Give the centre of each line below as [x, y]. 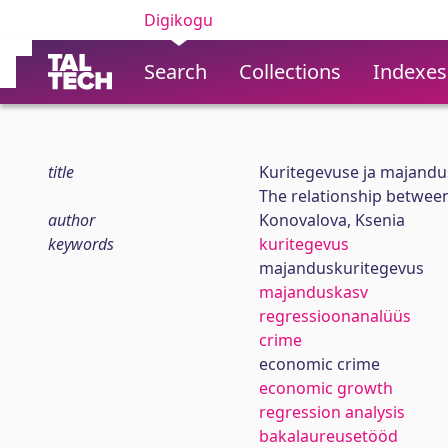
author [71, 220]
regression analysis [331, 412]
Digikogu [178, 20]
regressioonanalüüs [334, 316]
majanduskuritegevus [341, 268]
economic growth [325, 388]
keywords [81, 244]
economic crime [319, 364]
